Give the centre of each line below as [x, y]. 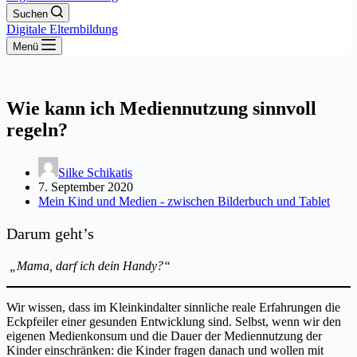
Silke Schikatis [95, 172]
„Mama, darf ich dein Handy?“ [88, 265]
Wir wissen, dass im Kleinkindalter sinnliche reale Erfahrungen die [173, 307]
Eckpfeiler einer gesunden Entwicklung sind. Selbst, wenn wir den [174, 321]
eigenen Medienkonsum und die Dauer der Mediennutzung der [164, 335]
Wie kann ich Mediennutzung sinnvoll [161, 108]
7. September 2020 [86, 186]
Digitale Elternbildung [62, 29]
